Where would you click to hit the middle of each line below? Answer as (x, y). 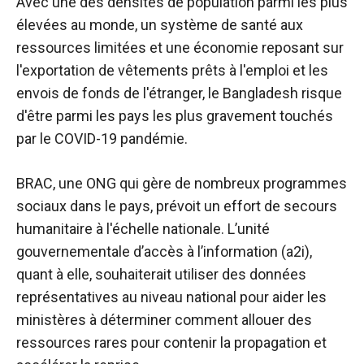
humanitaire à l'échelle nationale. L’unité (143, 228)
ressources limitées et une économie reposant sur (180, 47)
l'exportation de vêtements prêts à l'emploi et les (172, 70)
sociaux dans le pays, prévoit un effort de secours (177, 206)
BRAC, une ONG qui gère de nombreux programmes (182, 183)
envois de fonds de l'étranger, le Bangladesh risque (179, 93)
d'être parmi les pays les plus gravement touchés (175, 115)
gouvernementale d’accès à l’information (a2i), (164, 251)
